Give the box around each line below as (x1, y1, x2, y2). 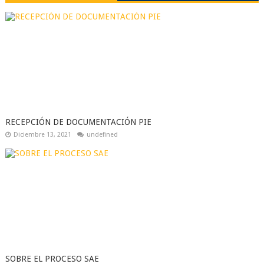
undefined (86, 131, 118, 138)
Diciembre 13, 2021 (13, 131, 71, 138)
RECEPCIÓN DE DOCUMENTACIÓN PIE (5, 117, 151, 127)
